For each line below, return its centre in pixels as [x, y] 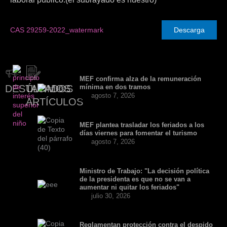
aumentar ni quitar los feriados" [129, 187]
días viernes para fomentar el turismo [138, 133]
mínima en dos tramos [116, 87]
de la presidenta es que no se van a [135, 179]
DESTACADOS [39, 89]
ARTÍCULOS [55, 102]
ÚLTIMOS [48, 89]
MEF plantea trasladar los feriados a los [142, 125]
